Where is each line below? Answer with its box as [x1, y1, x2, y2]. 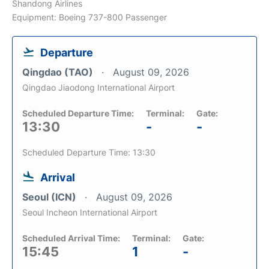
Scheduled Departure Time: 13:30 [22, 147, 156, 157]
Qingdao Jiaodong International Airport [22, 82, 175, 92]
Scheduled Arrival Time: [22, 232, 120, 243]
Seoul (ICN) [22, 190, 79, 203]
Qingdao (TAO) [22, 65, 95, 78]
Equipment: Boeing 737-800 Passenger [12, 11, 167, 22]
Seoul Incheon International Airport [22, 207, 157, 217]
